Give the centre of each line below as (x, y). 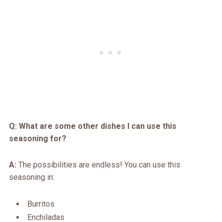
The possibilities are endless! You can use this (98, 165)
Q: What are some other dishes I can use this (92, 126)
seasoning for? (37, 139)
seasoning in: (31, 177)
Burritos (41, 204)
